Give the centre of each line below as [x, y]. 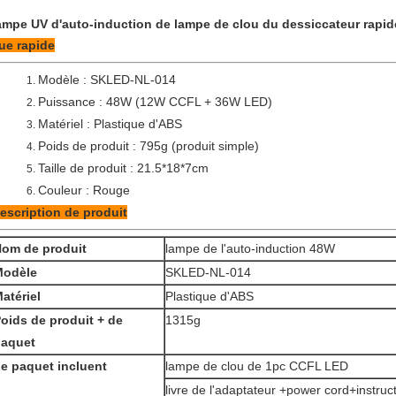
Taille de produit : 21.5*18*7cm [123, 168]
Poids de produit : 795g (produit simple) [148, 146]
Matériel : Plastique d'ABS [110, 124]
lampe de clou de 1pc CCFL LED [257, 366]
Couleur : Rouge [84, 190]
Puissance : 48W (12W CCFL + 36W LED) [155, 102]
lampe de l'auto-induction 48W [250, 248]
